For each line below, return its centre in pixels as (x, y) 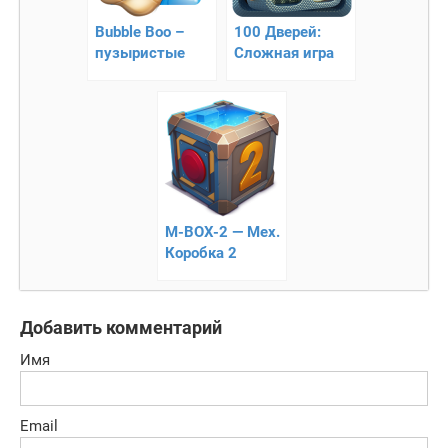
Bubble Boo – (139, 31)
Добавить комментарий (121, 327)
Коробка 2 (200, 252)
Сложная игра (284, 52)
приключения (143, 73)
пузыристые (140, 52)
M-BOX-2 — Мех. (222, 231)
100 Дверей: (277, 31)
